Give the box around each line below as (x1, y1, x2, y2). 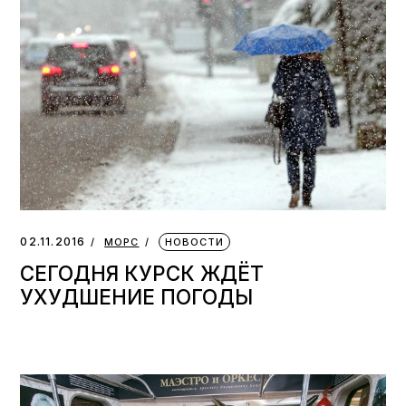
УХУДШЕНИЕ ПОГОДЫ (20, 284, 254, 309)
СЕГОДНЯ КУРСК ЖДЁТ (20, 260, 265, 285)
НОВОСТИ (164, 235, 225, 248)
